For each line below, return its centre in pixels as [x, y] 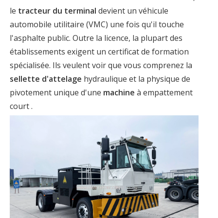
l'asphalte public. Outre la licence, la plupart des [96, 38]
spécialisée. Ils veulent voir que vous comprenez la [101, 65]
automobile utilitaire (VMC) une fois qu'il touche [97, 24]
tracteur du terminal [58, 11]
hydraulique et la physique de [137, 79]
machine [120, 92]
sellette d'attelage [47, 79]
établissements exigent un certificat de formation [99, 52]
